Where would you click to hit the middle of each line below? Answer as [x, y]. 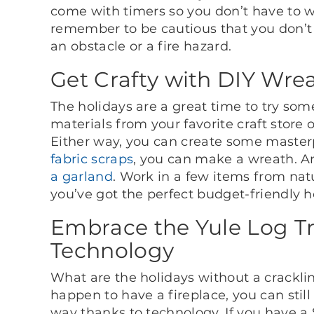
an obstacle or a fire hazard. [141, 46]
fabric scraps [92, 159]
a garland [82, 176]
